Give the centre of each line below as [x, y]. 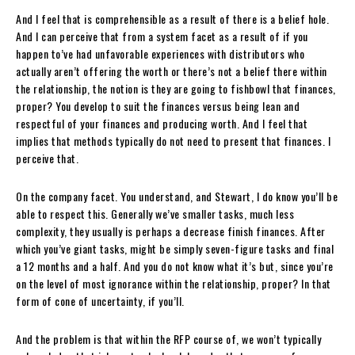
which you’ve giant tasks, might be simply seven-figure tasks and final [175, 248]
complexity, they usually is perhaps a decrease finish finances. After [171, 231]
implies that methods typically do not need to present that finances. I [173, 140]
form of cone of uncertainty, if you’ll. [100, 300]
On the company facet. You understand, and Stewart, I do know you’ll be [177, 196]
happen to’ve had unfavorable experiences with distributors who [160, 53]
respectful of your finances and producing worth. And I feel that [162, 123]
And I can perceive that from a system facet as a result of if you [162, 36]
